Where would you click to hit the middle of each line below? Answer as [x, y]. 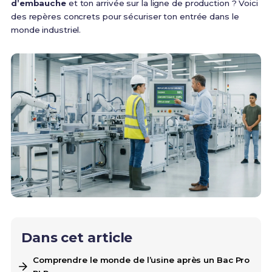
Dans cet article [77, 238]
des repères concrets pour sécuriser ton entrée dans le [125, 16]
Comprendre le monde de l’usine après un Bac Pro [141, 260]
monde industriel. [46, 30]
